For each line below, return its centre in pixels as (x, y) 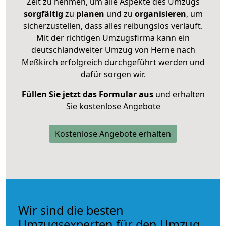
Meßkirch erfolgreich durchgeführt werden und (113, 62)
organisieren (159, 13)
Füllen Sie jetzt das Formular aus (87, 94)
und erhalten (179, 94)
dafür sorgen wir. (113, 74)
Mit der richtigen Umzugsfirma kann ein (113, 38)
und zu (118, 13)
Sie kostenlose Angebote (113, 106)
